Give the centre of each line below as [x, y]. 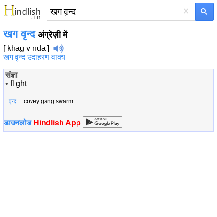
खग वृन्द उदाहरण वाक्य [34, 57]
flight [18, 84]
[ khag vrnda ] [26, 48]
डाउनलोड [19, 123]
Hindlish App [57, 123]
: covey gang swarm [45, 101]
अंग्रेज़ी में [51, 35]
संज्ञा [12, 75]
